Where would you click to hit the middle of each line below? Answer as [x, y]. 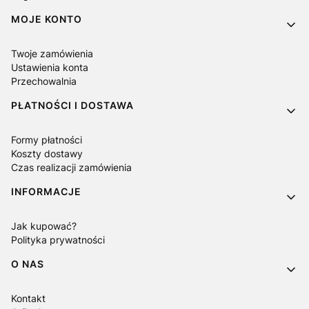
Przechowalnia [44, 81]
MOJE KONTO [47, 19]
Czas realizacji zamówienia [71, 167]
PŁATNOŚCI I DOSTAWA [72, 105]
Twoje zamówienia [52, 53]
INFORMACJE [46, 191]
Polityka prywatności [58, 240]
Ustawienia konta [50, 67]
